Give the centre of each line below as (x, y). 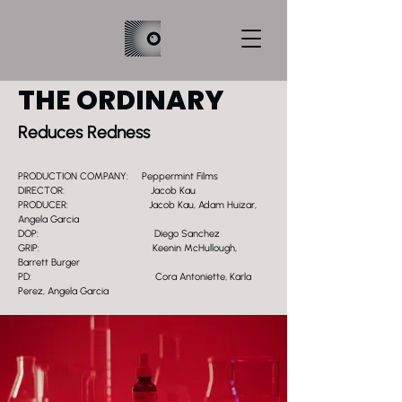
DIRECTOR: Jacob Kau (107, 191)
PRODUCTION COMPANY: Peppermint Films (118, 176)
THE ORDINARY (121, 100)
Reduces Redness (84, 132)
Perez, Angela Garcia (63, 291)
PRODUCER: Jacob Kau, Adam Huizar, (137, 205)
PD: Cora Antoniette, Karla (135, 277)
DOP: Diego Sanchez (119, 234)
